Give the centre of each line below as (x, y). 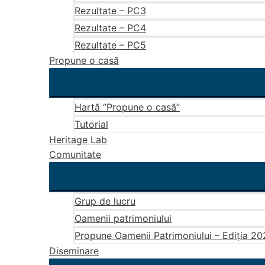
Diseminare (74, 251)
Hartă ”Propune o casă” (127, 107)
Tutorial (91, 124)
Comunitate (75, 154)
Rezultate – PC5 (110, 45)
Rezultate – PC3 (110, 11)
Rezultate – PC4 (110, 28)
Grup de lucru (105, 201)
